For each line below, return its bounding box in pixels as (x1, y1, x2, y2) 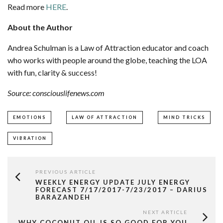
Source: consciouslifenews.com (7, 88, 105, 98)
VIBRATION (13, 135, 47, 141)
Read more (7, 2, 46, 12)
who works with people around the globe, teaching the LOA (7, 55, 207, 65)
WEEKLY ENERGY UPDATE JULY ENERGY (35, 178, 190, 187)
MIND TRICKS (163, 114, 205, 120)
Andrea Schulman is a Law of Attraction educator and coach (7, 43, 209, 53)
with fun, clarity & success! (7, 68, 97, 78)
